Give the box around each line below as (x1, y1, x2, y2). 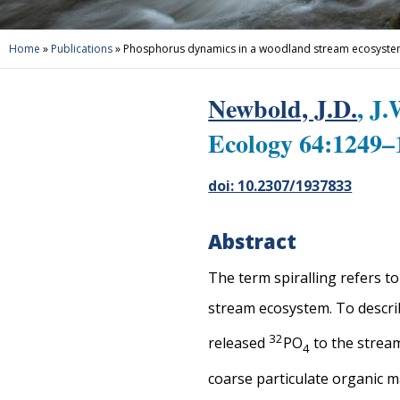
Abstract (208, 228, 297, 255)
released (208, 333, 270, 354)
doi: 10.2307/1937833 (208, 176, 353, 196)
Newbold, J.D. (208, 90, 358, 127)
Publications (51, 41, 112, 56)
